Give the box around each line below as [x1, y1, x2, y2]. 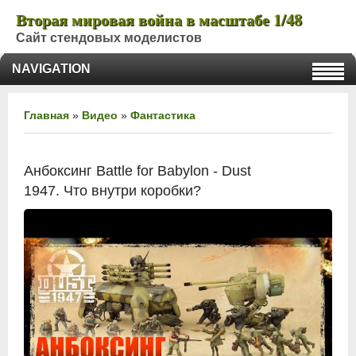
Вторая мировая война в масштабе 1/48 [16, 8, 302, 31]
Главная [24, 109, 69, 122]
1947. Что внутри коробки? [24, 183, 201, 199]
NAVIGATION [12, 62, 91, 75]
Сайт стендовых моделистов [16, 31, 202, 44]
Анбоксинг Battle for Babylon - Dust [24, 163, 251, 179]
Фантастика [130, 109, 195, 122]
